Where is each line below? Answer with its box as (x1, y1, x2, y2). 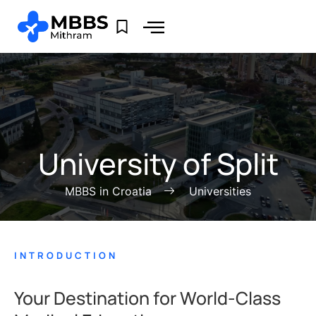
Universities (189, 184, 252, 199)
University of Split (37, 143, 279, 185)
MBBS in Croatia (64, 184, 152, 199)
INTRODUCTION (14, 249, 118, 262)
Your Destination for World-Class (14, 285, 281, 310)
